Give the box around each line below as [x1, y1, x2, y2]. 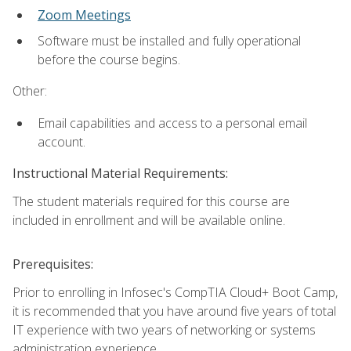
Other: [13, 82, 47, 100]
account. [38, 132, 85, 150]
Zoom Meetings [38, 6, 131, 24]
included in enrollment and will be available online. [13, 211, 285, 229]
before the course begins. [38, 51, 180, 69]
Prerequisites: [13, 255, 93, 273]
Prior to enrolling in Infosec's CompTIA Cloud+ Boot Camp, [13, 283, 338, 301]
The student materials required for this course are [13, 192, 290, 210]
